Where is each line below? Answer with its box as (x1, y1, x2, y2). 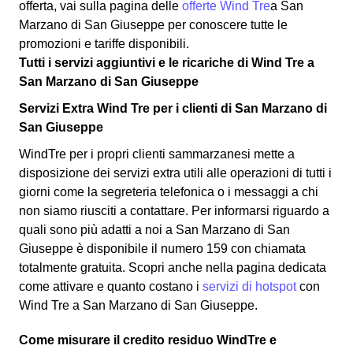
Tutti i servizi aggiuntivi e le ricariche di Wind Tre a (19, 56, 314, 70)
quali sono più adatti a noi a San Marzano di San (19, 223, 290, 237)
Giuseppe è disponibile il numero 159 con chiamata (19, 242, 306, 256)
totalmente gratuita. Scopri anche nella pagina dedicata (19, 261, 326, 275)
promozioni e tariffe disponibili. (19, 37, 189, 51)
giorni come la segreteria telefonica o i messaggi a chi (19, 185, 318, 199)
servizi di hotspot (203, 280, 296, 294)
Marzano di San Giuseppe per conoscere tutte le (19, 18, 288, 32)
